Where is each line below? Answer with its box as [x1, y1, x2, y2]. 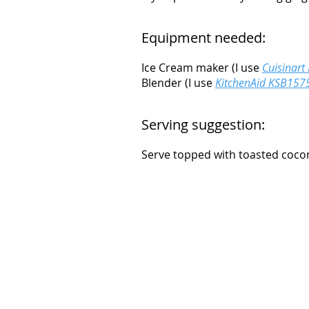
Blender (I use [141, 75, 215, 90]
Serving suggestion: [141, 115, 265, 134]
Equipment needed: [141, 28, 266, 47]
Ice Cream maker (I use [141, 60, 262, 75]
